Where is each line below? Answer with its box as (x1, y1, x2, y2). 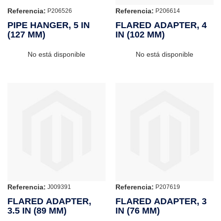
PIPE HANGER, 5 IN (7, 20, 90, 30)
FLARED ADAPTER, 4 (115, 20, 207, 30)
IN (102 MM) (115, 29, 165, 39)
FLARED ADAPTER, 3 (115, 196, 207, 206)
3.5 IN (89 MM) (7, 205, 67, 216)
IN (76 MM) (115, 205, 160, 216)
